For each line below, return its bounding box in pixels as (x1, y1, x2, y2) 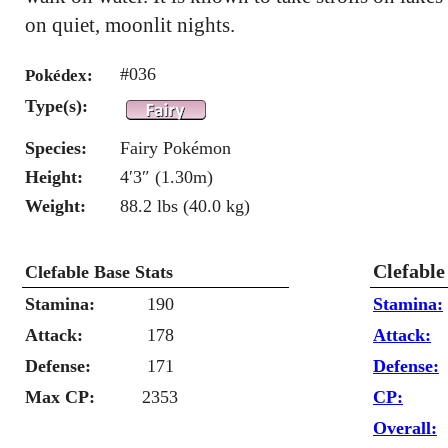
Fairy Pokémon (120, 138, 231, 158)
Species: (25, 138, 87, 158)
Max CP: (25, 387, 95, 407)
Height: (25, 167, 83, 187)
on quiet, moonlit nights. (25, 13, 235, 36)
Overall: (373, 418, 437, 438)
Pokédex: (25, 66, 93, 85)
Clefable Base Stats (25, 262, 173, 282)
